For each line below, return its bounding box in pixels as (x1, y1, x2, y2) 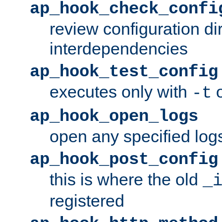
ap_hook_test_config (30, 62, 218, 81)
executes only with (50, 82, 192, 101)
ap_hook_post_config (30, 150, 218, 169)
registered (50, 191, 124, 210)
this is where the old (50, 169, 203, 189)
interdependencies (50, 39, 188, 58)
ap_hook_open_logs (30, 107, 198, 126)
